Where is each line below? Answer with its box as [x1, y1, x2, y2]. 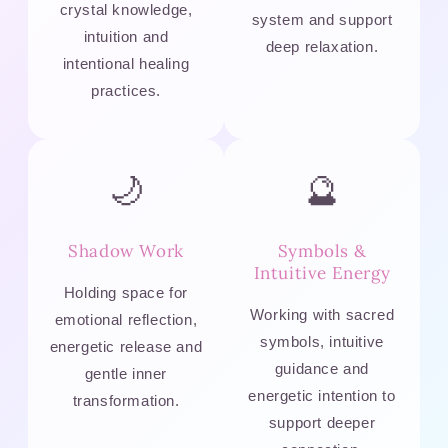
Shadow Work [68, 240, 184, 263]
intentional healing [62, 55, 190, 73]
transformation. [72, 392, 180, 410]
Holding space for [63, 284, 189, 302]
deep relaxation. [265, 38, 379, 56]
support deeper [268, 414, 376, 432]
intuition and [83, 28, 169, 46]
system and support [251, 11, 393, 29]
